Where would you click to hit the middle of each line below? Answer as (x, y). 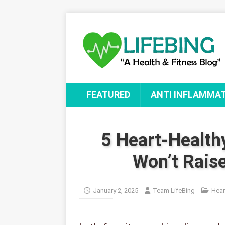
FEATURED (108, 95)
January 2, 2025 (116, 191)
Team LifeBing (174, 191)
